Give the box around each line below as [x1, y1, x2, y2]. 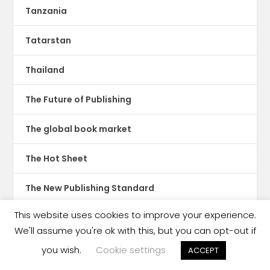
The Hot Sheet [25, 152, 88, 165]
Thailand [25, 64, 65, 77]
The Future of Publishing [25, 93, 132, 106]
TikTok [25, 241, 55, 254]
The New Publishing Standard [25, 182, 155, 195]
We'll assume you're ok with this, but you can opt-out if [14, 224, 256, 237]
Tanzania [25, 5, 67, 17]
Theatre [25, 212, 61, 224]
